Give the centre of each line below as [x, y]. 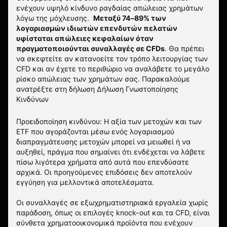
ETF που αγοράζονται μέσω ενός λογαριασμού [95, 131]
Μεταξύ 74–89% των [130, 18]
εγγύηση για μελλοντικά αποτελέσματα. [85, 182]
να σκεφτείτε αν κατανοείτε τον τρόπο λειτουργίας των [112, 58]
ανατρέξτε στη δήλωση [56, 89]
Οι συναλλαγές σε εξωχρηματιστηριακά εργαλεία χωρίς [112, 202]
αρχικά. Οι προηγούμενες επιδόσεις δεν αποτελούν [104, 172]
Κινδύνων [32, 99]
